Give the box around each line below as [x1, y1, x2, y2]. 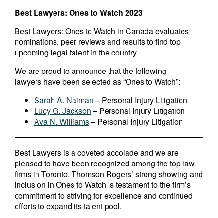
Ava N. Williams [34, 116, 89, 127]
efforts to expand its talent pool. [15, 200, 124, 212]
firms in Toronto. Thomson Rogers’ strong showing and [15, 168, 203, 180]
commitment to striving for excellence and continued [15, 190, 193, 201]
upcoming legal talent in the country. [15, 47, 140, 58]
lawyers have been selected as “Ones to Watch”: [15, 76, 180, 88]
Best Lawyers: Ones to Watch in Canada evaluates [15, 25, 189, 37]
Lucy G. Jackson [34, 105, 91, 117]
